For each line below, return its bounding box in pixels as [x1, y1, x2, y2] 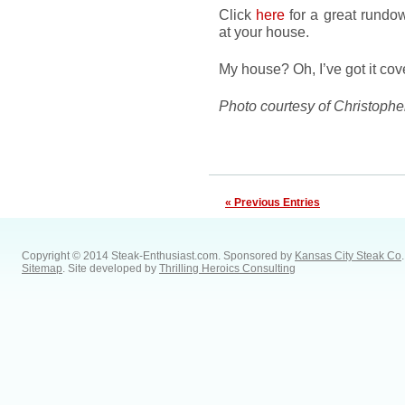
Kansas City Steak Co [295, 250, 401, 262]
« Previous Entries [225, 196, 320, 209]
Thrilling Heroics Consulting [159, 262, 296, 275]
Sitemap [22, 262, 62, 275]
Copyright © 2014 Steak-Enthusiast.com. [22, 250, 223, 262]
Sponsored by [223, 250, 295, 262]
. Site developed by [62, 262, 159, 275]
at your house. [219, 24, 309, 40]
